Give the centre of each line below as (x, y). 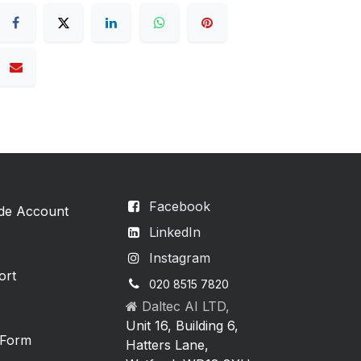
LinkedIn (174, 232)
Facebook (179, 206)
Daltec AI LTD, (186, 306)
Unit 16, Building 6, (182, 325)
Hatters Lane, (167, 344)
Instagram (179, 257)
